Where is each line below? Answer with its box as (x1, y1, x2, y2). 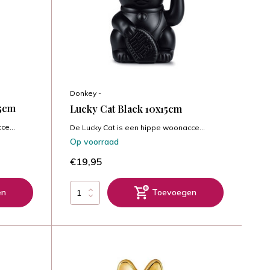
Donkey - (69, 89, 101, 98)
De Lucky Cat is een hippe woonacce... (69, 123, 205, 133)
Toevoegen (151, 187, 196, 198)
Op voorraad (69, 136, 119, 148)
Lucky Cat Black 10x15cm (69, 102, 182, 116)
